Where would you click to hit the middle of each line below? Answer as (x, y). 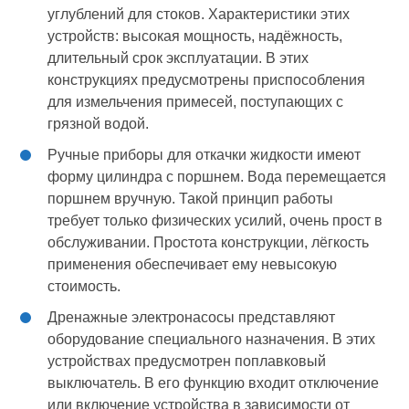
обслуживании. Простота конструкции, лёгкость (209, 243)
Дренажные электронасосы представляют (192, 318)
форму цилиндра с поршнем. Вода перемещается (217, 177)
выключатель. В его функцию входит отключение (214, 383)
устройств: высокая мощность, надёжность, (195, 37)
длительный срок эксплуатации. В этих (178, 58)
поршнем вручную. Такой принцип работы (191, 199)
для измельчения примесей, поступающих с (196, 102)
